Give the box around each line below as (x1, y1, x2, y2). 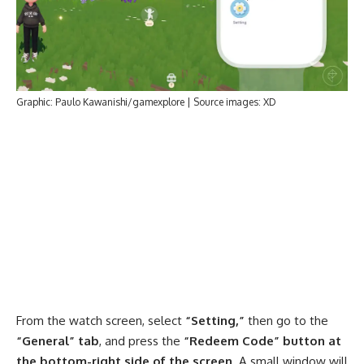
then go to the (245, 312, 328, 328)
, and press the (99, 332, 180, 349)
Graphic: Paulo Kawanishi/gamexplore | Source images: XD (16, 96, 276, 109)
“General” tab (16, 332, 99, 349)
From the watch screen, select (16, 312, 182, 328)
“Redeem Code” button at (180, 332, 341, 349)
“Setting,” (182, 312, 245, 328)
